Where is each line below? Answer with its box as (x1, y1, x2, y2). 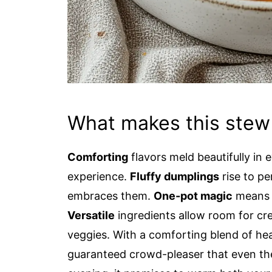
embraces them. (67, 189, 154, 202)
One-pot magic (154, 189, 233, 202)
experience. (67, 170, 130, 183)
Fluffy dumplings (130, 170, 219, 183)
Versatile (67, 209, 115, 222)
